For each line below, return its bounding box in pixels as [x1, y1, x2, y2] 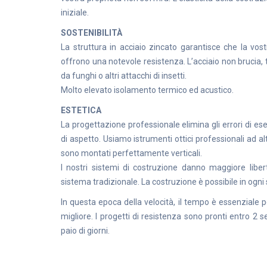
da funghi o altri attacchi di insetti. [61, 71, 187, 80]
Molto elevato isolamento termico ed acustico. [61, 85, 234, 95]
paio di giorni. [61, 226, 110, 235]
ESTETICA [61, 105, 101, 115]
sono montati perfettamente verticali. [61, 148, 202, 158]
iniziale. [61, 8, 89, 17]
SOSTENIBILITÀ [61, 28, 122, 38]
